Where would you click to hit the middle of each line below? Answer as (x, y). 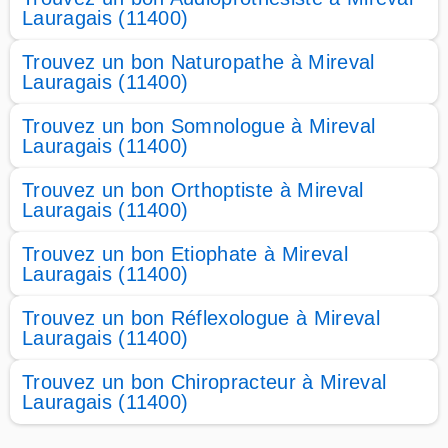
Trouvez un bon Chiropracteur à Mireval (204, 382)
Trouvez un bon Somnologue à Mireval (199, 126)
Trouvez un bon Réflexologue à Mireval (201, 318)
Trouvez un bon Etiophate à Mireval (185, 254)
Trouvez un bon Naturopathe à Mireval (198, 62)
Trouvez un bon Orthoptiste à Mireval (193, 190)
